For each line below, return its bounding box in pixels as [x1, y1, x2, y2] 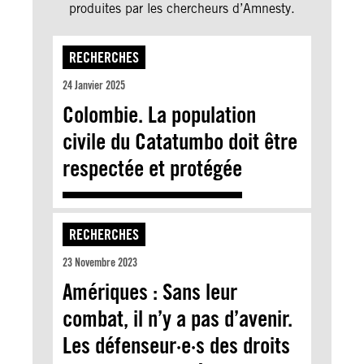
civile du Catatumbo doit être [63, 127, 297, 155]
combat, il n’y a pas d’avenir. [63, 304, 292, 332]
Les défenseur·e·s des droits [63, 331, 290, 359]
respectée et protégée [63, 154, 242, 182]
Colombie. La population [63, 100, 256, 128]
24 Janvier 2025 [63, 78, 125, 92]
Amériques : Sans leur [63, 277, 237, 305]
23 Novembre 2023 [63, 255, 137, 269]
